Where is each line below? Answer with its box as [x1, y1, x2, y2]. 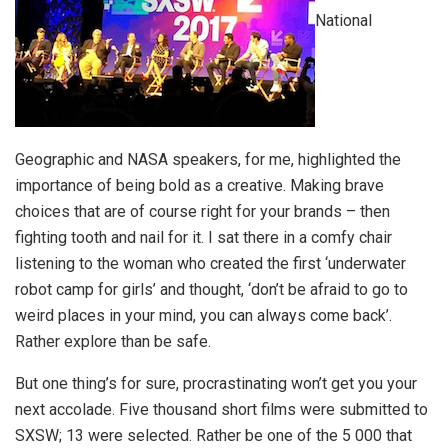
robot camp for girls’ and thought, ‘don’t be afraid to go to [15, 279, 408, 299]
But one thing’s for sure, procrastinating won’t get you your [15, 373, 417, 393]
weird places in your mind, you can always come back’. [15, 305, 392, 325]
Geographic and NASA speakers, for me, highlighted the [15, 149, 401, 169]
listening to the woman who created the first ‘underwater [15, 253, 406, 273]
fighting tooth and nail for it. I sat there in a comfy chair [15, 227, 392, 247]
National [315, 11, 372, 31]
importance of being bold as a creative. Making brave [15, 175, 384, 195]
